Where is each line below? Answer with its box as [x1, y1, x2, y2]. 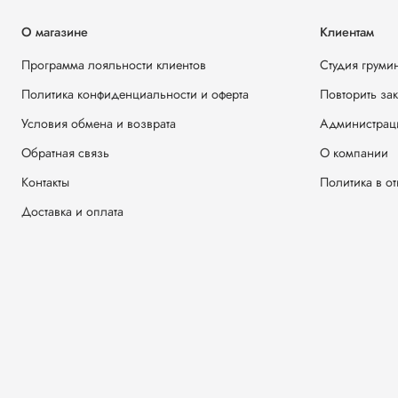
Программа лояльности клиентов [21, 56, 206, 75]
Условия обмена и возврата [21, 115, 176, 133]
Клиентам [320, 23, 374, 42]
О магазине [21, 23, 88, 42]
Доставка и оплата [21, 203, 123, 221]
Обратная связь [21, 144, 109, 163]
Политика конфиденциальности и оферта [21, 85, 249, 104]
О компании [320, 144, 388, 163]
